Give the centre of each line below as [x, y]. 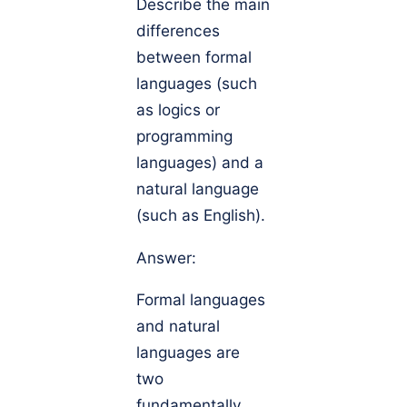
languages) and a [200, 163]
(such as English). [201, 215]
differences [178, 31]
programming [184, 136]
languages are [188, 352]
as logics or [178, 110]
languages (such [197, 84]
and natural [178, 325]
